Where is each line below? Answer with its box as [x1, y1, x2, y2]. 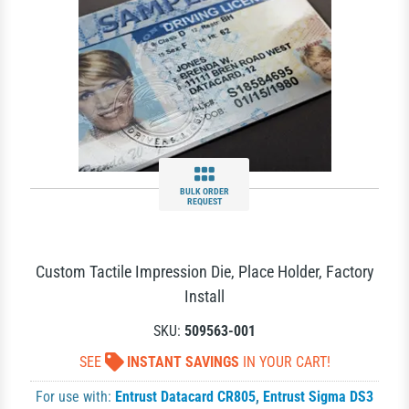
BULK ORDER [179, 186, 229, 196]
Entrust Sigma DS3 [263, 388, 373, 405]
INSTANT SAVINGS [126, 353, 239, 371]
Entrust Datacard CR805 [115, 388, 256, 405]
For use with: [36, 388, 115, 405]
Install [184, 287, 225, 306]
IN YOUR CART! [238, 353, 330, 371]
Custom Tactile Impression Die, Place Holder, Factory [35, 262, 374, 281]
